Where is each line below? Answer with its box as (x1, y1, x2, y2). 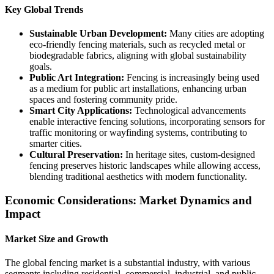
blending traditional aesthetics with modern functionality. (29, 171, 247, 182)
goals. (29, 61, 52, 72)
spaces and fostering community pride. (29, 94, 177, 105)
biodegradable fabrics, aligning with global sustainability (29, 50, 246, 61)
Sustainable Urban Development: (29, 28, 167, 39)
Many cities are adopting (167, 28, 264, 39)
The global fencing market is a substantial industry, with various (5, 257, 250, 268)
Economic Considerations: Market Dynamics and (5, 193, 252, 207)
